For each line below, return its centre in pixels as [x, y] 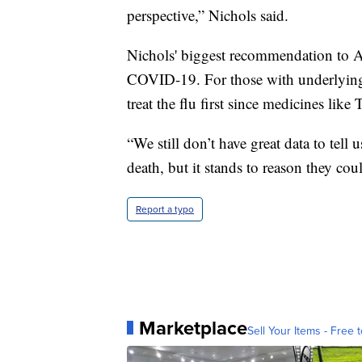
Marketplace [193, 328]
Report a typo [165, 209]
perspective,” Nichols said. [208, 15]
